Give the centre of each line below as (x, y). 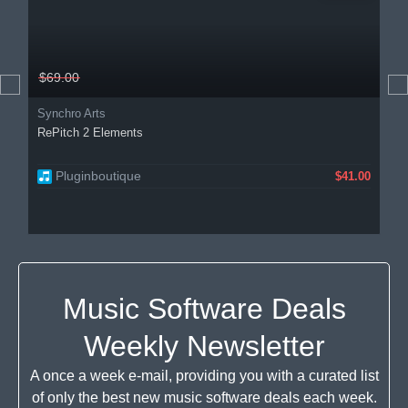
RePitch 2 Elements (90, 133)
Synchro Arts (71, 113)
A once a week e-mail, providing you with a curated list (204, 376)
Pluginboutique (98, 176)
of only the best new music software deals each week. (204, 398)
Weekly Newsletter (204, 346)
